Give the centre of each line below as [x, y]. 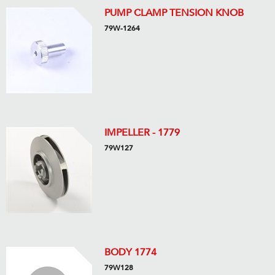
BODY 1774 [130, 252]
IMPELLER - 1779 [142, 133]
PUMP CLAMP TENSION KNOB [174, 13]
